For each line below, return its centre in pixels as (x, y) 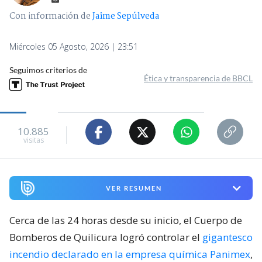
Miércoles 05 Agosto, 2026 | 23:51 (74, 47)
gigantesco (227, 237)
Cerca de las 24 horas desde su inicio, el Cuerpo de (126, 220)
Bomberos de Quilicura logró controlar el (106, 237)
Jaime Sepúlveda (126, 17)
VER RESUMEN (134, 188)
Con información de (50, 17)
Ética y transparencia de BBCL (198, 78)
